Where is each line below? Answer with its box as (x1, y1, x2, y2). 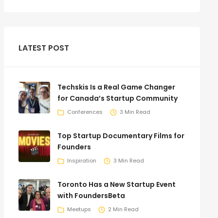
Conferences (67, 108, 103, 116)
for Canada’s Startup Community (57, 93, 178, 103)
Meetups (67, 205, 91, 214)
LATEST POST (18, 42, 69, 54)
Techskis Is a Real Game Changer (57, 82, 175, 92)
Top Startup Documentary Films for (57, 130, 184, 141)
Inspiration (67, 157, 96, 165)
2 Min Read (108, 205, 139, 214)
